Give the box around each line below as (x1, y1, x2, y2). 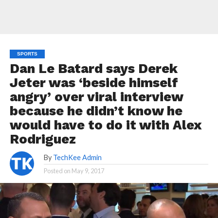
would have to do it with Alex (9, 117, 201, 133)
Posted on (43, 167, 71, 175)
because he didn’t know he (9, 103, 182, 119)
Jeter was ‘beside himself (9, 75, 178, 91)
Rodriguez (9, 131, 76, 147)
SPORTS (17, 51, 37, 56)
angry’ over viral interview (9, 89, 183, 105)
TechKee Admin (53, 153, 102, 162)
